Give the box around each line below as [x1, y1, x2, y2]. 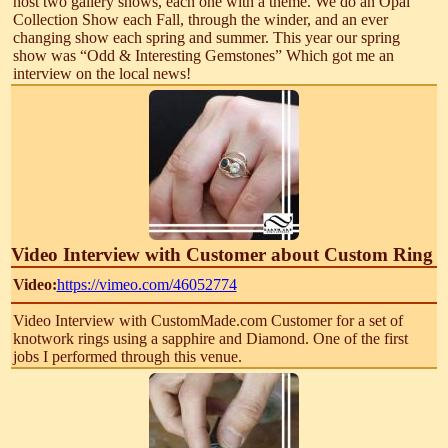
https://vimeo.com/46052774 [56, 275, 237, 293]
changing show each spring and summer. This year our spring [12, 28, 400, 46]
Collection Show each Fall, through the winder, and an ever [12, 10, 388, 28]
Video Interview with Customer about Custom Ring [11, 243, 434, 265]
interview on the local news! [12, 64, 191, 82]
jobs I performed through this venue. [12, 347, 242, 365]
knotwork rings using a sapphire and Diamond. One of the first [12, 329, 408, 347]
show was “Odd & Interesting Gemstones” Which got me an [12, 46, 394, 64]
